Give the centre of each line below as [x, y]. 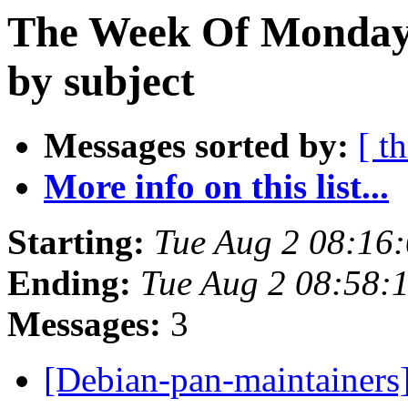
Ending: [69, 283]
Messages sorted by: [196, 146]
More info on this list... [216, 187]
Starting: [76, 242]
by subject [101, 81]
